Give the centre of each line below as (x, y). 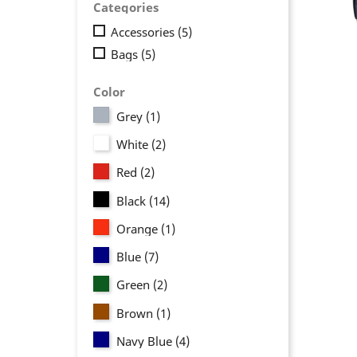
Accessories (145, 32)
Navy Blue (146, 341)
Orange (139, 228)
